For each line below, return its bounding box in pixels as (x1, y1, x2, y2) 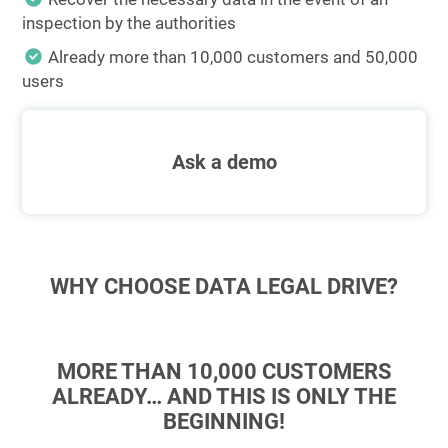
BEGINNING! (163, 409, 285, 434)
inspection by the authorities (22, 13, 237, 33)
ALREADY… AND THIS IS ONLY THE (52, 384, 396, 409)
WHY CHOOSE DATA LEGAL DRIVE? (50, 274, 398, 299)
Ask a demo (171, 150, 277, 174)
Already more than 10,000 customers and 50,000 (48, 47, 419, 67)
